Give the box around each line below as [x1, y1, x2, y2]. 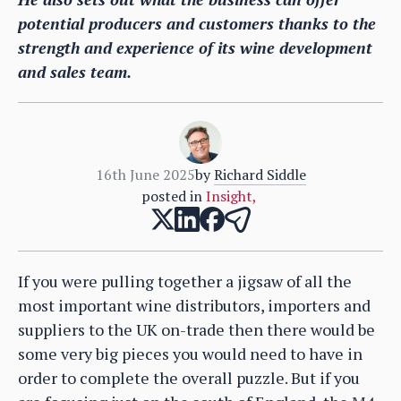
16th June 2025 [95, 164, 195, 184]
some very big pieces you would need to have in [18, 342, 363, 364]
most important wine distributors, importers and [18, 294, 371, 316]
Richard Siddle [213, 164, 306, 184]
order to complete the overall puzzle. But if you [18, 366, 360, 388]
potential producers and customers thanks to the [18, 12, 376, 34]
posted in [141, 185, 202, 206]
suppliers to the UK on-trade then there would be [18, 318, 375, 340]
